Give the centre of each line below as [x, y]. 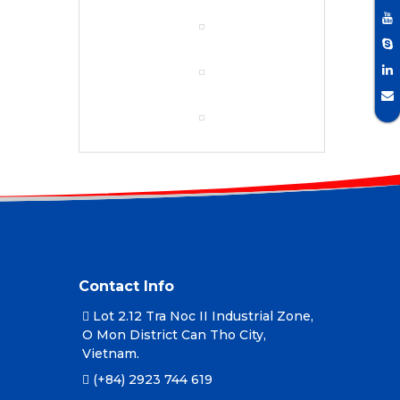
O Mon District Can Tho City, [174, 335]
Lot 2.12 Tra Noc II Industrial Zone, [201, 316]
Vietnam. [111, 354]
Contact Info [126, 287]
